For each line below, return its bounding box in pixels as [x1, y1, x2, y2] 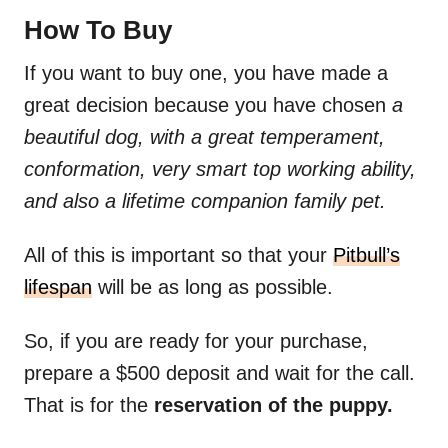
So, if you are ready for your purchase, [24, 330, 368, 353]
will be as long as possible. [92, 276, 333, 299]
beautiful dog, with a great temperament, [24, 126, 385, 149]
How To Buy [24, 15, 172, 46]
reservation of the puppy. [154, 394, 393, 417]
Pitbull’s [333, 244, 400, 267]
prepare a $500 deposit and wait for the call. [24, 362, 415, 385]
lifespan [24, 276, 92, 299]
